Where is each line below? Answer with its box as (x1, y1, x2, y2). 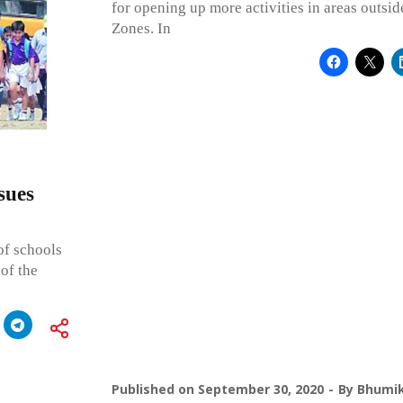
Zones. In (111, 19, 171, 37)
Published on (111, 380, 198, 398)
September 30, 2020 (197, 380, 324, 398)
